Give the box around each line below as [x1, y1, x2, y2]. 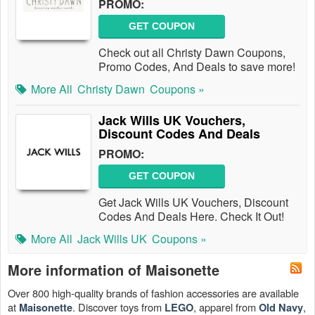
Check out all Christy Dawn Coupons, [98, 44, 285, 60]
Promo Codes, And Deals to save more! [98, 58, 295, 75]
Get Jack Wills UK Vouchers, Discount [98, 194, 288, 210]
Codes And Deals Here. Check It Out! [98, 208, 284, 224]
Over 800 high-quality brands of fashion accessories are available [8, 285, 299, 300]
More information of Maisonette [8, 259, 219, 280]
